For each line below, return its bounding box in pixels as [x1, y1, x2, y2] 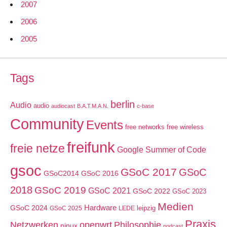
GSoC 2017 [121, 166, 177, 178]
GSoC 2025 [50, 204, 82, 212]
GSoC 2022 [133, 186, 170, 195]
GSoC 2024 [10, 203, 48, 212]
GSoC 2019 [34, 184, 86, 196]
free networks [125, 123, 165, 131]
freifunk [67, 139, 115, 156]
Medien [158, 200, 194, 213]
